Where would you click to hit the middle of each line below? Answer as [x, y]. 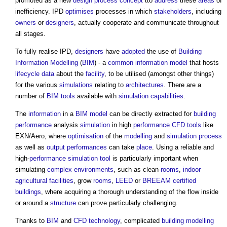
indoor [192, 170]
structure [63, 203]
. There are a [182, 85]
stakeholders [173, 12]
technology [104, 221]
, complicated [141, 221]
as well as [31, 147]
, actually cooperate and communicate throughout [146, 23]
